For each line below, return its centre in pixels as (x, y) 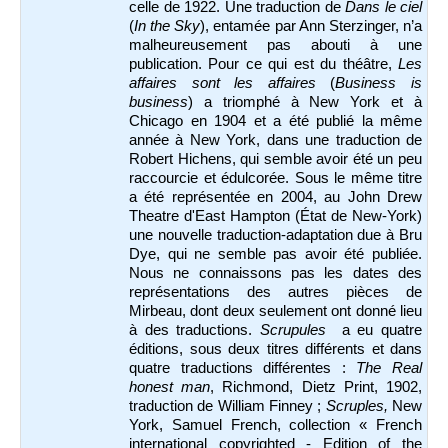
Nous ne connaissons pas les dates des (275, 272)
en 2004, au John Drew (340, 196)
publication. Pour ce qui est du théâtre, (263, 63)
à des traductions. (195, 329)
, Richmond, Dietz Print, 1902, (316, 386)
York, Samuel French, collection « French (275, 424)
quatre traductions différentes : (243, 367)
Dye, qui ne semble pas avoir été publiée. (275, 253)
